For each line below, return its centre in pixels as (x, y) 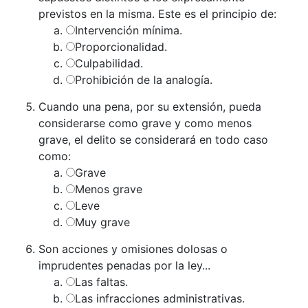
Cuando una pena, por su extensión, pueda (150, 106)
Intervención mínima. (129, 30)
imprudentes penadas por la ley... (124, 265)
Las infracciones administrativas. (160, 298)
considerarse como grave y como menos (145, 123)
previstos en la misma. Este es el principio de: (157, 13)
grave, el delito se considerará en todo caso (153, 139)
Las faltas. (101, 282)
